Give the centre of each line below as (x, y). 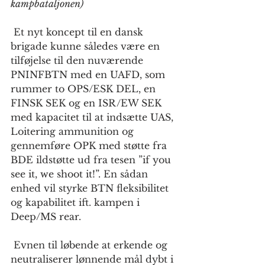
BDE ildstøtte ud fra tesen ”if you (92, 160)
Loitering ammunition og (74, 132)
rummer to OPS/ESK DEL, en (85, 89)
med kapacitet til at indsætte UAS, (93, 117)
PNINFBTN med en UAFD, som (89, 75)
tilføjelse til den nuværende (78, 61)
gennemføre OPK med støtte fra (90, 146)
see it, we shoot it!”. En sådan (81, 174)
